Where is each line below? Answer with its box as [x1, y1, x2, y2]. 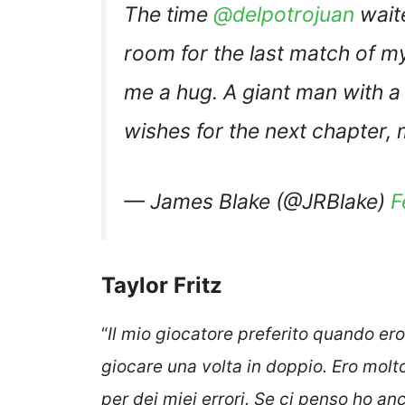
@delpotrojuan [213, 2, 354, 28]
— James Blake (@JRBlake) [124, 188, 391, 214]
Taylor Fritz [101, 271, 222, 298]
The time [124, 2, 213, 28]
